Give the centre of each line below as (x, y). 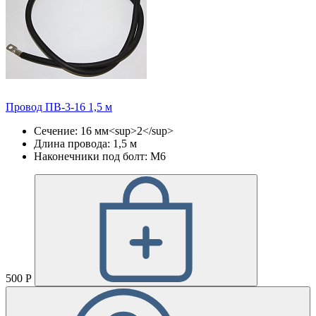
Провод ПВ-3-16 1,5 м (59, 107)
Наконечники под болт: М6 (100, 157)
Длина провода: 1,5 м (85, 144)
